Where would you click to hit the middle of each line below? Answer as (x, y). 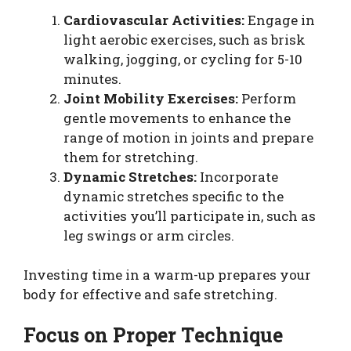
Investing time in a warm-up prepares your (167, 275)
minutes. (92, 78)
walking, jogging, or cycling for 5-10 (183, 59)
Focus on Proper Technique (153, 335)
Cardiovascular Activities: (154, 20)
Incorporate (237, 176)
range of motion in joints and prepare (188, 137)
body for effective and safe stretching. (150, 295)
